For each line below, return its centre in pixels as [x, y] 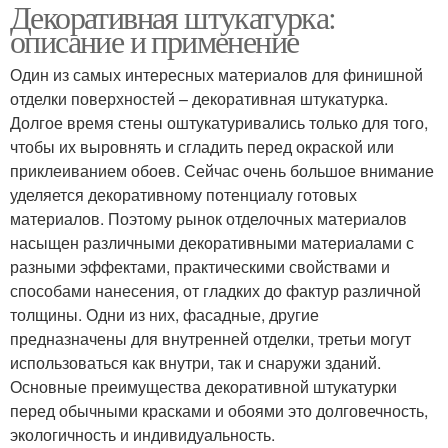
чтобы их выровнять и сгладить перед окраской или [202, 147]
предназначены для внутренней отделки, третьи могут [210, 339]
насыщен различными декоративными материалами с [212, 243]
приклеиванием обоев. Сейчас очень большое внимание [222, 171]
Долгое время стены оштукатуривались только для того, [219, 123]
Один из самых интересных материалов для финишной [216, 75]
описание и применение [154, 41]
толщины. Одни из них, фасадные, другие [164, 315]
